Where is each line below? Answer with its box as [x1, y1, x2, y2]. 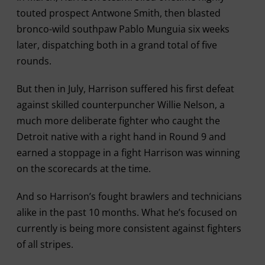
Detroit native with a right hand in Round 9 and [16, 130, 226, 143]
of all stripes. [16, 238, 73, 251]
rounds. [16, 54, 51, 67]
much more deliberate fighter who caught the [16, 114, 220, 127]
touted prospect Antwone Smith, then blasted [16, 7, 221, 20]
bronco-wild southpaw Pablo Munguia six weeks [16, 22, 230, 35]
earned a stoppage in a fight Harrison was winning [16, 146, 240, 159]
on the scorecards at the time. [16, 162, 151, 175]
